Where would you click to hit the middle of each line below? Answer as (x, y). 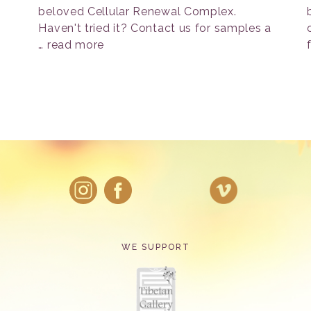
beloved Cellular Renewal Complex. (137, 11)
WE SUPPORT (155, 247)
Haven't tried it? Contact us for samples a (155, 28)
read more (76, 45)
